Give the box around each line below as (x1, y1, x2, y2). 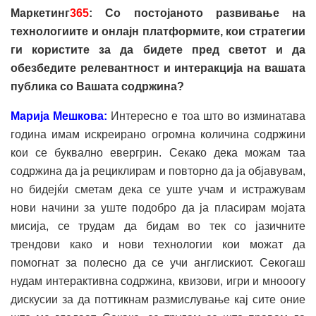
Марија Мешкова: (11, 109, 108, 122)
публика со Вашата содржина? (11, 80, 184, 92)
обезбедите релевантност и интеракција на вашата (11, 61, 305, 74)
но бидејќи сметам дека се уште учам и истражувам (11, 183, 305, 195)
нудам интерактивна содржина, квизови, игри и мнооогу (11, 274, 305, 287)
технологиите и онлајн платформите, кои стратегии (11, 25, 305, 37)
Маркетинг (11, 6, 70, 19)
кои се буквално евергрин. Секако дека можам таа (11, 146, 305, 159)
